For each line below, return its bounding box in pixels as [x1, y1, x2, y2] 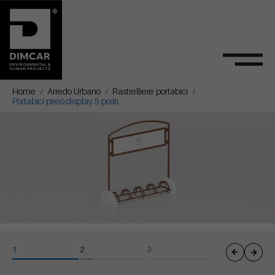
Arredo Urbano [47, 86, 101, 96]
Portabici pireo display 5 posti [12, 96, 118, 106]
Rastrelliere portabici [112, 86, 188, 96]
